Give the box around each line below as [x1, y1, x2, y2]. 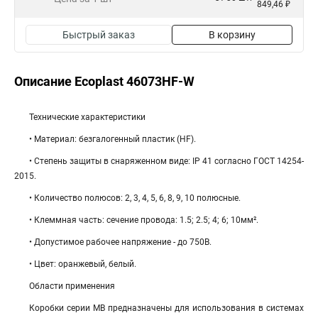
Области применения [29, 281, 115, 291]
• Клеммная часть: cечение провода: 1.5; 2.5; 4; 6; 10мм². [29, 215, 258, 225]
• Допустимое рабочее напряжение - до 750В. [29, 237, 212, 247]
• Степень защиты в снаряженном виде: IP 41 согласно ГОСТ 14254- [29, 156, 304, 166]
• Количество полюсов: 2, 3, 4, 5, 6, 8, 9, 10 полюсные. [29, 193, 241, 203]
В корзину [209, 29, 256, 40]
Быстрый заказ [62, 29, 135, 40]
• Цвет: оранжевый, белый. [29, 259, 136, 269]
